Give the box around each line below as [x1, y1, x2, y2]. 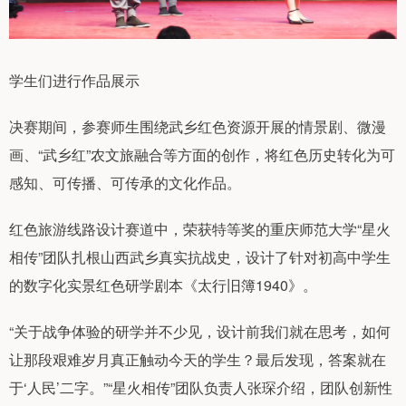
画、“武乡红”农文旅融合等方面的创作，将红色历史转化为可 [9, 144, 395, 166]
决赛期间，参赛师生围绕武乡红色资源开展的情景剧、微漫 [9, 116, 386, 138]
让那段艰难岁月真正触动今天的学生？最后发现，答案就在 [9, 349, 386, 371]
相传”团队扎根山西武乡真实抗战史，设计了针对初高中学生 [9, 246, 391, 268]
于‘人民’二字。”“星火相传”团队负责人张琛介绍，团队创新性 [9, 377, 392, 399]
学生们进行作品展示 [9, 70, 140, 92]
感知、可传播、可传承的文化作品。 [9, 172, 241, 194]
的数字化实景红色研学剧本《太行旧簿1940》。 [9, 275, 317, 296]
